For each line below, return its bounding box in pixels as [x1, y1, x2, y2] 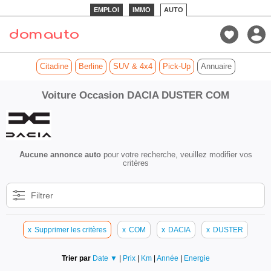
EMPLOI [94, 6, 119, 13]
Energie [183, 254, 210, 262]
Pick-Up [162, 62, 191, 71]
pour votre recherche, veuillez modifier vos [100, 150, 252, 159]
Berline [78, 62, 103, 71]
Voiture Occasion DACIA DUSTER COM [42, 90, 229, 101]
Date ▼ [92, 254, 117, 262]
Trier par [61, 254, 91, 262]
